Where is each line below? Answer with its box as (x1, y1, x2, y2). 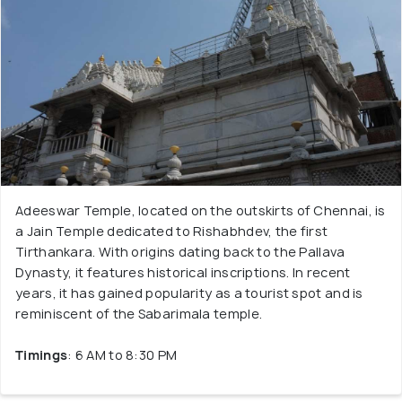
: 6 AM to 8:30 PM (67, 346, 178, 363)
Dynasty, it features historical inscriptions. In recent (15, 264, 351, 281)
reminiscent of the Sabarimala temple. (15, 305, 263, 322)
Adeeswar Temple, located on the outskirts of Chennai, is (15, 202, 386, 219)
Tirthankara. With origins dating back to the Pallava (15, 243, 345, 260)
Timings (15, 346, 68, 363)
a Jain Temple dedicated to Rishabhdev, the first (15, 223, 328, 240)
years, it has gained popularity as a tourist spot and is (15, 284, 363, 301)
